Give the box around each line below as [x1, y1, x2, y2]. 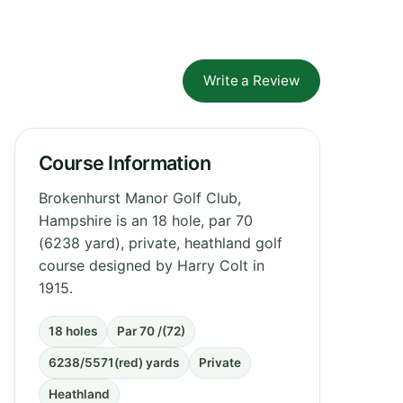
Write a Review [203, 71, 300, 89]
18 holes [49, 323, 97, 338]
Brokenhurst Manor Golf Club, [39, 188, 241, 207]
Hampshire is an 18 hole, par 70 [39, 210, 253, 229]
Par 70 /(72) [117, 323, 185, 338]
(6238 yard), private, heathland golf [39, 233, 282, 252]
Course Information [39, 150, 211, 175]
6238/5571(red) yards [49, 354, 179, 370]
